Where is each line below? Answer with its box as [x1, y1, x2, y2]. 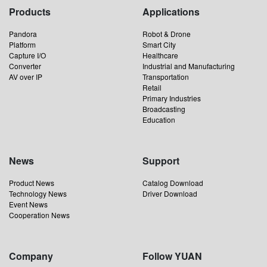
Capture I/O [9, 50, 46, 61]
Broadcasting [142, 104, 185, 114]
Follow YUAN [142, 249, 202, 263]
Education [142, 114, 175, 125]
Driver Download [142, 188, 197, 199]
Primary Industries [142, 93, 201, 104]
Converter [9, 61, 41, 72]
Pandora [9, 29, 37, 39]
